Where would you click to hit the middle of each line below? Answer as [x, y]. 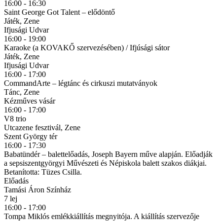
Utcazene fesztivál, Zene [42, 127]
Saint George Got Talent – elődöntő [59, 12]
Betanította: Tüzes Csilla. [43, 172]
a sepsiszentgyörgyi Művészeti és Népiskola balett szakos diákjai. [105, 163]
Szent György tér [31, 136]
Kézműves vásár [30, 101]
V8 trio [15, 118]
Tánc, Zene [22, 92]
